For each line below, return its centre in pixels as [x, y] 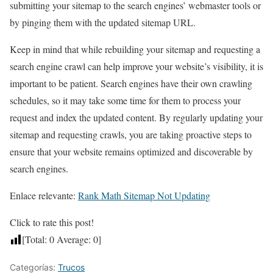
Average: [74, 239]
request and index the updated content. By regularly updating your [136, 117]
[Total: [36, 239]
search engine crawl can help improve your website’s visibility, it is [136, 66]
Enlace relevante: [44, 195]
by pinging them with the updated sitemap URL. [103, 22]
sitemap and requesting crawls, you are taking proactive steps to [131, 134]
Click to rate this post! [52, 222]
